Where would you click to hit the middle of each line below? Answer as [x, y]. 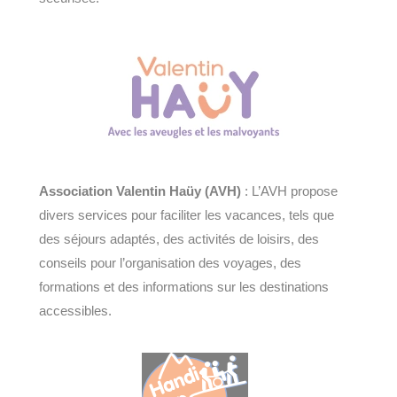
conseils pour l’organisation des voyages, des [170, 262]
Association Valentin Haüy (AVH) [140, 191]
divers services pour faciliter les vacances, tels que [187, 214]
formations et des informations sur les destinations [184, 286]
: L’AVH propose [289, 191]
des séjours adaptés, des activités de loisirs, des [179, 238]
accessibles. [75, 310]
